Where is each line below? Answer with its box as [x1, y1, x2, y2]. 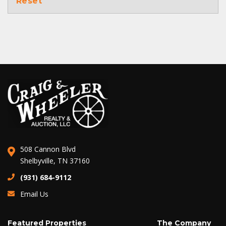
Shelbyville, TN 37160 [20, 156, 90, 166]
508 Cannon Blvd [20, 144, 76, 154]
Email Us [20, 189, 48, 199]
